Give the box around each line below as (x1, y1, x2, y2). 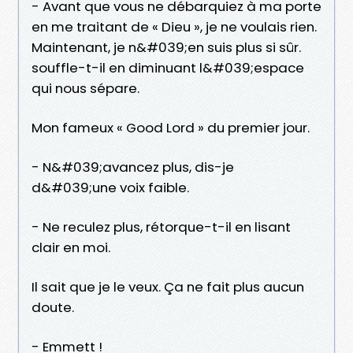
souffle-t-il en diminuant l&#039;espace (32, 58, 304, 77)
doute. (32, 297, 74, 317)
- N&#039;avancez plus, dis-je (32, 157, 234, 176)
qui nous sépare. (32, 78, 139, 98)
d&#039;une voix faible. (32, 177, 189, 197)
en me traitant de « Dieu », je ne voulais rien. (32, 17, 317, 36)
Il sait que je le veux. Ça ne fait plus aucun (32, 277, 304, 296)
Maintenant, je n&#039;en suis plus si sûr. (32, 37, 301, 57)
